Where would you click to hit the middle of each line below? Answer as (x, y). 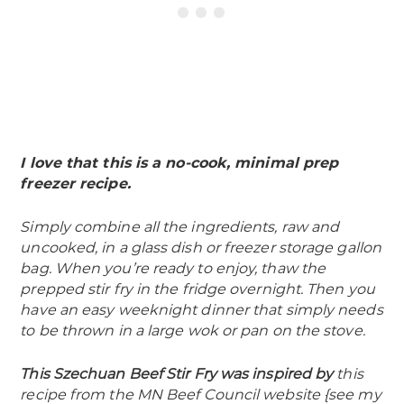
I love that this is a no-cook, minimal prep (179, 163)
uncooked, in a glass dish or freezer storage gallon (201, 248)
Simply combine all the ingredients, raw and (180, 227)
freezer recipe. (75, 184)
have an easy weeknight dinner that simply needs (202, 310)
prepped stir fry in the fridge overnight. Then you (197, 289)
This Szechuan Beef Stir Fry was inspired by (179, 374)
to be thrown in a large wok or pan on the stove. (193, 331)
